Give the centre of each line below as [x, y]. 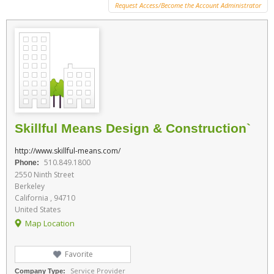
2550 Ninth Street [44, 175]
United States [38, 210]
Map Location [50, 224]
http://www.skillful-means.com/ [68, 151]
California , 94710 [45, 198]
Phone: [27, 163]
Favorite [79, 254]
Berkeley [30, 187]
